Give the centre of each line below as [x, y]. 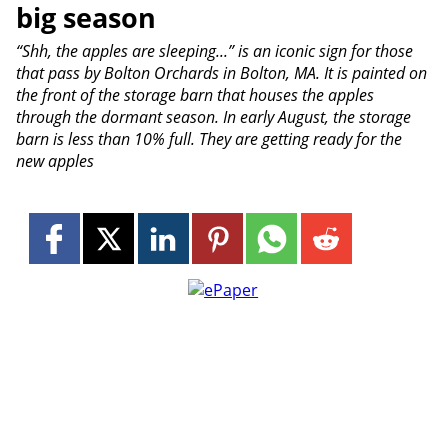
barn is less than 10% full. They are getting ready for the [208, 139]
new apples [54, 161]
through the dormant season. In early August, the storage [213, 117]
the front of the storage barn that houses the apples [194, 95]
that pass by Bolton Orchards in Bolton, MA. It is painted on [221, 73]
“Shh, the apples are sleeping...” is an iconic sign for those [214, 51]
